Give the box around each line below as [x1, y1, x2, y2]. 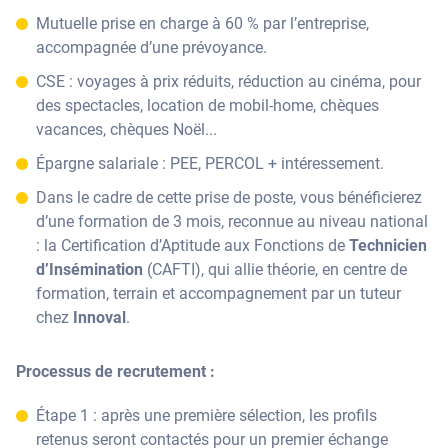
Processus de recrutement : [16, 362, 215, 381]
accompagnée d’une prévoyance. [36, 38, 267, 57]
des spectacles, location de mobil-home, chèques [36, 96, 379, 115]
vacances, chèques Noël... [36, 120, 217, 139]
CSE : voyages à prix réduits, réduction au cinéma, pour [36, 72, 421, 91]
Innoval [73, 308, 126, 327]
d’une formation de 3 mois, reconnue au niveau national [36, 212, 428, 231]
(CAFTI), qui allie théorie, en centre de [143, 260, 407, 279]
